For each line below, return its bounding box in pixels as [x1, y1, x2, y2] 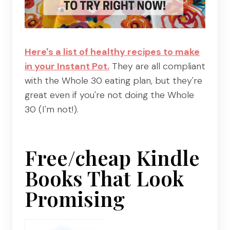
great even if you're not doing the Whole [25, 88, 194, 101]
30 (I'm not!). [25, 103, 79, 116]
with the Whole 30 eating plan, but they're [25, 74, 202, 87]
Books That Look [25, 164, 184, 191]
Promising [25, 184, 125, 212]
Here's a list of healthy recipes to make [25, 45, 200, 58]
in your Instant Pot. [25, 60, 109, 72]
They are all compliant [109, 60, 205, 72]
